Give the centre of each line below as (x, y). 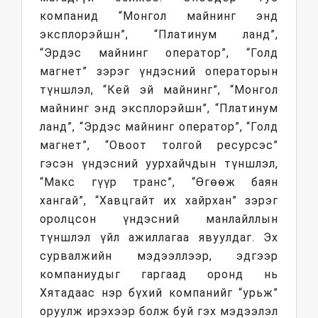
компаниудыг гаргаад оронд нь (159, 274)
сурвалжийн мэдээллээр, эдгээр (159, 256)
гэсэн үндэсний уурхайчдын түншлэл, (159, 164)
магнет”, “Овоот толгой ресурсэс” (159, 145)
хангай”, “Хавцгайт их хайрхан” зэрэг (159, 201)
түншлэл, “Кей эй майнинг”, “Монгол (159, 90)
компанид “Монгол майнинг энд (159, 16)
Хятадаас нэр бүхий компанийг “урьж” (159, 293)
